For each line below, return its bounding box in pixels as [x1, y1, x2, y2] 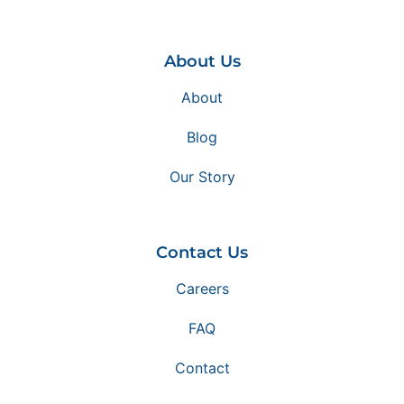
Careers [175, 279, 229, 298]
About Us [163, 50, 241, 71]
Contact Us [156, 242, 248, 262]
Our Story [169, 167, 235, 186]
